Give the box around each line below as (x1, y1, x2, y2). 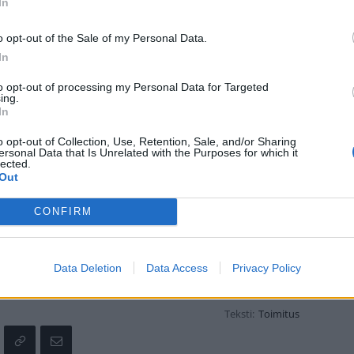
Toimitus (258, 307, 299, 322)
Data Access (145, 261, 208, 274)
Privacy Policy (232, 261, 301, 274)
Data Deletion (53, 261, 122, 274)
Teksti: (224, 307, 254, 322)
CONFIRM (33, 205, 92, 217)
